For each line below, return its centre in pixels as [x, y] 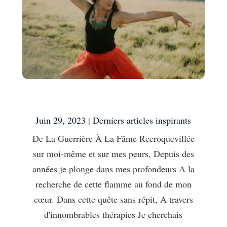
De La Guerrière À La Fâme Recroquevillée [113, 138]
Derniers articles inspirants [142, 120]
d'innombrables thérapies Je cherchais [113, 214]
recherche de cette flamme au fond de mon [113, 184]
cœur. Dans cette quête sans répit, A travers [113, 199]
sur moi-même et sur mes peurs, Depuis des [113, 153]
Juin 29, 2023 [61, 120]
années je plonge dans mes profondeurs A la [113, 168]
